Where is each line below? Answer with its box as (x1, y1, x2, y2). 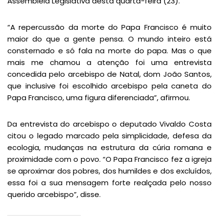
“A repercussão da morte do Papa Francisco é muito (7, 22, 212, 32)
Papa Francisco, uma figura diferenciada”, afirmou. (7, 92, 190, 103)
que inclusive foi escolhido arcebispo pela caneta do (7, 80, 212, 91)
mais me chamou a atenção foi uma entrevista (7, 57, 212, 67)
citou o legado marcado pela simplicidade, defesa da (7, 130, 212, 141)
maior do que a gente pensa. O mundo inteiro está (7, 33, 212, 44)
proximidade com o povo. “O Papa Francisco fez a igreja (7, 153, 212, 164)
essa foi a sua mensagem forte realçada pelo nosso (7, 177, 212, 188)
